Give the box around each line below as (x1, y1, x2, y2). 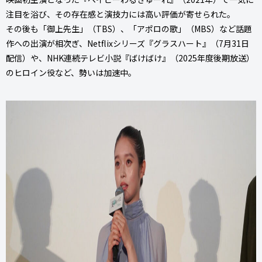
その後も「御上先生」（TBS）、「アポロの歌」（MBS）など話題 (6, 22, 252, 35)
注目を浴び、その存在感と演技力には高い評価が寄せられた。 (6, 8, 235, 20)
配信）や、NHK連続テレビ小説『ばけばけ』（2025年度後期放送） (6, 51, 254, 64)
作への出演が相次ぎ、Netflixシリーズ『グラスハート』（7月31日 (6, 37, 249, 49)
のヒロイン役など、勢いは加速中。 (6, 66, 136, 78)
